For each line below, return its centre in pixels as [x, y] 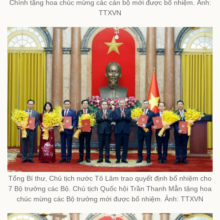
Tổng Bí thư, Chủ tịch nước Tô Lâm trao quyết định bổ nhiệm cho [110, 179]
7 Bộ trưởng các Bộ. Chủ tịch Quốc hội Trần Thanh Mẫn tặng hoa [110, 189]
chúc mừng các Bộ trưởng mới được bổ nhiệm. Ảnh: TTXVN [110, 199]
